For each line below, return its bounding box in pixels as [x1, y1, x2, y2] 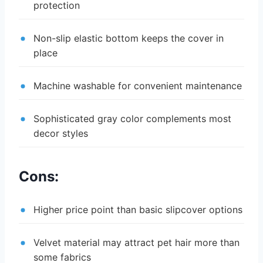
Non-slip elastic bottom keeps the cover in [33, 32, 224, 45]
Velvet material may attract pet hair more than [33, 237, 240, 249]
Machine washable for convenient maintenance [33, 80, 242, 92]
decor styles [33, 127, 88, 140]
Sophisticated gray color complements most [33, 113, 231, 125]
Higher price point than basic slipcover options [33, 204, 242, 216]
